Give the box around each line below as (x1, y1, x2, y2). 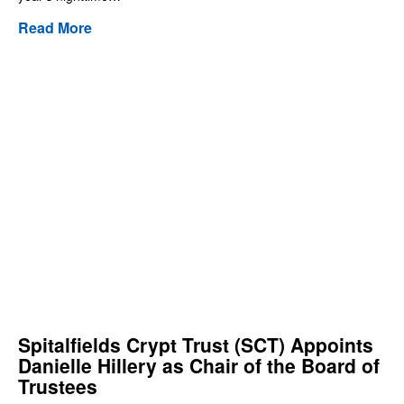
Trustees (18, 372, 97, 399)
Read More (18, 17, 92, 39)
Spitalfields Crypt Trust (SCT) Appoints (18, 331, 373, 358)
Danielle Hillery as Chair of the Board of (18, 352, 380, 379)
